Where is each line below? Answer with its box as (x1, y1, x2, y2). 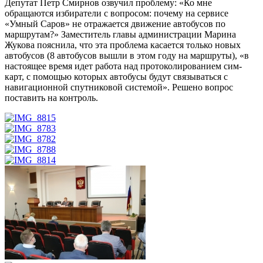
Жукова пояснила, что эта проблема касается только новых (5, 40, 241, 50)
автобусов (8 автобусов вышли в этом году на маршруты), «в (5, 50, 249, 61)
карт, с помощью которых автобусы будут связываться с (5, 72, 228, 82)
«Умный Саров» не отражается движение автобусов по (5, 19, 225, 29)
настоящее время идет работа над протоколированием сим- (5, 61, 242, 72)
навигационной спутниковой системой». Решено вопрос (5, 82, 233, 93)
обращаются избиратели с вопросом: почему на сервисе (5, 8, 228, 19)
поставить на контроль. (5, 93, 98, 103)
